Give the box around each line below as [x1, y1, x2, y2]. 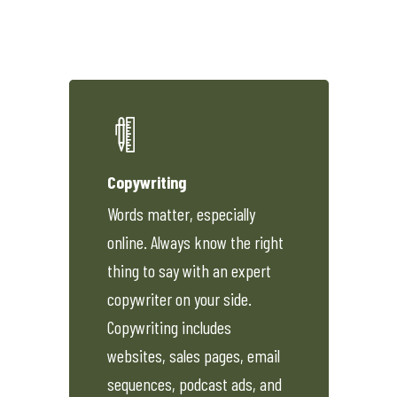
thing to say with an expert [107, 259, 272, 281]
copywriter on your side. [107, 287, 253, 309]
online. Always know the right [107, 230, 284, 253]
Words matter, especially [107, 202, 256, 224]
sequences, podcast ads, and [107, 372, 283, 394]
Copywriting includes [107, 315, 232, 338]
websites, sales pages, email [107, 344, 281, 366]
